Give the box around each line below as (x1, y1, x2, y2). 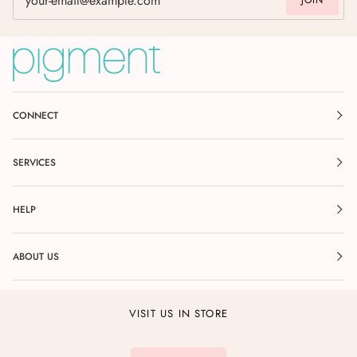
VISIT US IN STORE (128, 306, 229, 322)
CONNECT (13, 108, 58, 124)
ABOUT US (13, 249, 59, 265)
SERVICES (13, 155, 56, 171)
